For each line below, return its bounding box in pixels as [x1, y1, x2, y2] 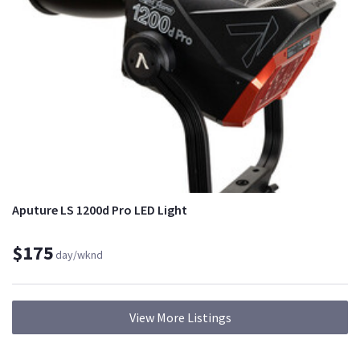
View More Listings [129, 309, 231, 326]
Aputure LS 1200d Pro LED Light [12, 202, 187, 219]
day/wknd [55, 247, 103, 263]
